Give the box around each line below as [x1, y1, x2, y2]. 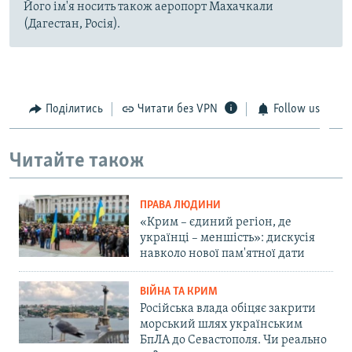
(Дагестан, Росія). [24, 18, 120, 31]
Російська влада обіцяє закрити [140, 302, 316, 316]
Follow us [273, 103, 320, 116]
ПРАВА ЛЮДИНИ [140, 200, 221, 212]
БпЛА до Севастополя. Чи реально [140, 334, 327, 347]
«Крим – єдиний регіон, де [140, 216, 291, 229]
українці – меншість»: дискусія [140, 232, 315, 245]
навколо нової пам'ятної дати [140, 247, 305, 261]
